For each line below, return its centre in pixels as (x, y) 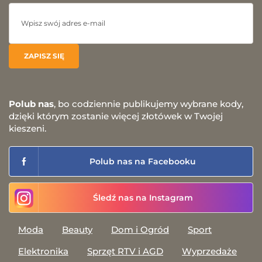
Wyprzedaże (209, 251)
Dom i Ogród (140, 229)
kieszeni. (27, 128)
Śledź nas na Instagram (143, 197)
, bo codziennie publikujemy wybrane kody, (149, 104)
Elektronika (43, 251)
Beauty (77, 229)
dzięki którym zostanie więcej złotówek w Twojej (116, 116)
